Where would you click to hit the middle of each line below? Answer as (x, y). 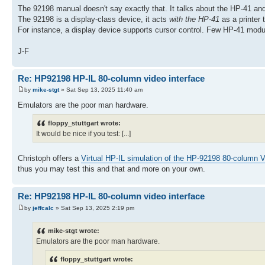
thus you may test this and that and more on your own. (112, 169)
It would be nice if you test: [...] (83, 134)
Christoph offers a (49, 159)
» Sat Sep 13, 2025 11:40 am (101, 90)
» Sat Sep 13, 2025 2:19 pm (94, 208)
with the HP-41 (194, 19)
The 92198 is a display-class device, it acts (93, 19)
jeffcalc (43, 208)
